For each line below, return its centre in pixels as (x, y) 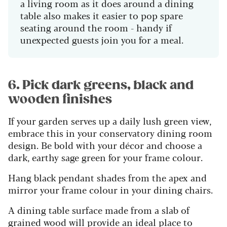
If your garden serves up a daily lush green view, (110, 121)
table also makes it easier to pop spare (102, 15)
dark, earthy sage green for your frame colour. (105, 157)
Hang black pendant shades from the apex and (107, 178)
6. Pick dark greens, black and (101, 85)
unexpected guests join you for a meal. (102, 40)
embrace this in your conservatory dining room (110, 133)
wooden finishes (60, 100)
